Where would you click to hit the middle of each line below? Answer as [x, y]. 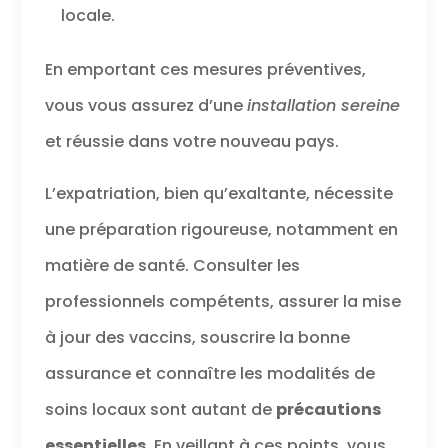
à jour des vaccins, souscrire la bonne [197, 337]
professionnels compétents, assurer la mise [222, 301]
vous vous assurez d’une [145, 105]
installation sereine [323, 105]
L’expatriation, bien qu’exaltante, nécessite [218, 193]
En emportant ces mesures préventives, [205, 69]
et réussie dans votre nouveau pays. [191, 141]
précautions [328, 409]
